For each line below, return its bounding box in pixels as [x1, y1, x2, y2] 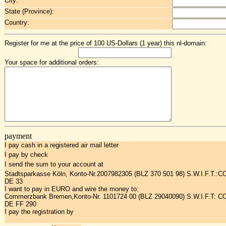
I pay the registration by [5, 208, 74, 215]
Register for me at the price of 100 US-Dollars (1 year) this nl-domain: [5, 39, 207, 47]
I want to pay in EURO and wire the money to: [5, 185, 139, 193]
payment [5, 132, 32, 140]
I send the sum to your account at [5, 160, 103, 168]
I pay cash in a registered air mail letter [5, 141, 119, 149]
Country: [5, 19, 29, 26]
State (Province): [5, 8, 54, 15]
